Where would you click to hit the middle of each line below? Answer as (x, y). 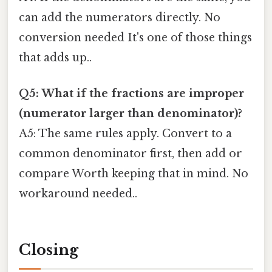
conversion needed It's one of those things (135, 37)
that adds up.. (55, 57)
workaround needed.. (78, 194)
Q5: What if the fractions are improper (131, 94)
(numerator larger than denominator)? (131, 114)
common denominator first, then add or (131, 154)
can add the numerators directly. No (120, 17)
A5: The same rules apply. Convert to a (125, 134)
